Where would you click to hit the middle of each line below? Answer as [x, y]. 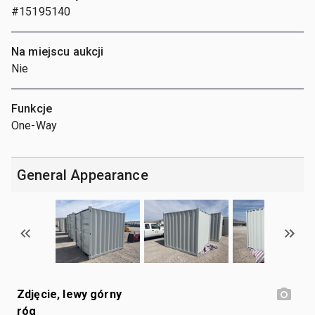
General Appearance [83, 175]
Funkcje [32, 108]
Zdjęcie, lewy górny [69, 294]
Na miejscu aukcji [58, 51]
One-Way [34, 125]
